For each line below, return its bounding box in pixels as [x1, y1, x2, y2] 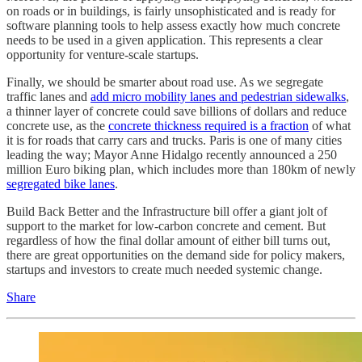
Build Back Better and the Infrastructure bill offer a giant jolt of [6, 204, 327, 218]
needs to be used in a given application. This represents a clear [6, 32, 322, 47]
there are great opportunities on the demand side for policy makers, [6, 247, 345, 262]
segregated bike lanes [6, 176, 115, 191]
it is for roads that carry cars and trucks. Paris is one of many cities [6, 133, 342, 147]
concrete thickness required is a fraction [108, 118, 309, 133]
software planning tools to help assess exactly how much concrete [6, 18, 340, 32]
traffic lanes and [6, 89, 90, 103]
